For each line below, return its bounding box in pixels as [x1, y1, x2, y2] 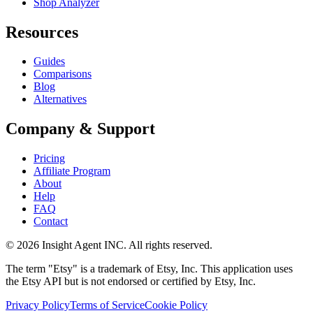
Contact [34, 215, 68, 228]
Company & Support [6, 119, 155, 138]
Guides [34, 55, 65, 68]
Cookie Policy [145, 299, 208, 312]
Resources [6, 22, 78, 41]
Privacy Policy [6, 299, 70, 312]
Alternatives [34, 93, 87, 105]
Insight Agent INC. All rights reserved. [39, 239, 212, 252]
